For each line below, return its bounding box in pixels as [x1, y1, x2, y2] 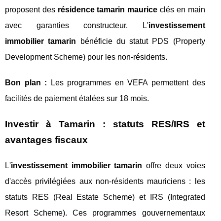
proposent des [5, 5, 58, 14]
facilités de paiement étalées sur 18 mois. [5, 94, 149, 103]
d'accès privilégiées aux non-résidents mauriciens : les [5, 177, 205, 185]
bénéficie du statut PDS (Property [76, 37, 205, 45]
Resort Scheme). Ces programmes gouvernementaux [5, 208, 205, 217]
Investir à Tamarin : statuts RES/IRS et [5, 118, 205, 129]
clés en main [157, 5, 205, 14]
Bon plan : [5, 78, 47, 87]
